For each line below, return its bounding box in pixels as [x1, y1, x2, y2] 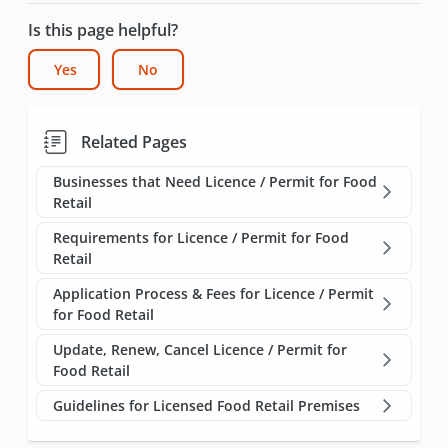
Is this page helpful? [28, 18, 178, 41]
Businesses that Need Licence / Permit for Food [53, 171, 377, 191]
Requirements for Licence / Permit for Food [53, 227, 349, 247]
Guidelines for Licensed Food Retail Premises [53, 395, 360, 415]
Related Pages [81, 130, 187, 153]
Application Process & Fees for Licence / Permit [53, 283, 374, 303]
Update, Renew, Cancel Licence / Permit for [53, 339, 347, 359]
